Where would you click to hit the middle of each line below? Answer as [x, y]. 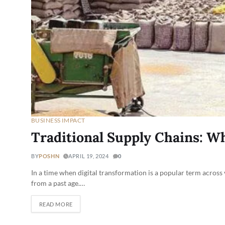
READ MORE [56, 204]
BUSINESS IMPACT [58, 121]
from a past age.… [58, 183]
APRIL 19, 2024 [89, 156]
